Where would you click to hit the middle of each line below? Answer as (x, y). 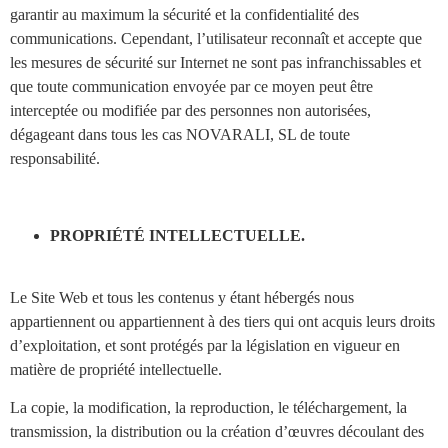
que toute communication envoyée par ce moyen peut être (191, 86)
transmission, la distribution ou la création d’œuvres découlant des (217, 432)
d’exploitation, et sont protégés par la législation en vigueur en (205, 346)
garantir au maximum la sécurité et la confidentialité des (184, 14)
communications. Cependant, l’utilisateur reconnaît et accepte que (216, 38)
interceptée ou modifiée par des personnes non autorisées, (190, 110)
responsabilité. (55, 158)
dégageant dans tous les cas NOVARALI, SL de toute (180, 134)
